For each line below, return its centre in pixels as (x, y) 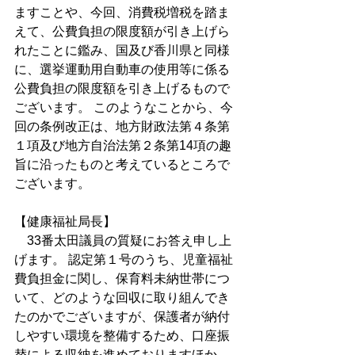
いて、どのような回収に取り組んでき (122, 298)
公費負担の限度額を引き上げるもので (122, 88)
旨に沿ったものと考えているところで (122, 164)
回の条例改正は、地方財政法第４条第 (122, 126)
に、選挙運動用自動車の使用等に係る (122, 69)
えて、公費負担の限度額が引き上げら (122, 31)
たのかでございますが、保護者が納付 (122, 317)
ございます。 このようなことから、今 (124, 107)
